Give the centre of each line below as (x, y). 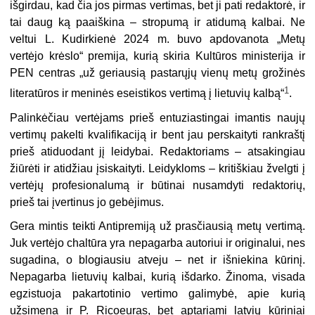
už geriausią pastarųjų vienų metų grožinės (194, 73)
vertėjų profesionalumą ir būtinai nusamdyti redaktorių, (157, 185)
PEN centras (45, 73)
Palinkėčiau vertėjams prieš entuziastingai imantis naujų (157, 117)
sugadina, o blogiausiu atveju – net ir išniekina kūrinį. (157, 259)
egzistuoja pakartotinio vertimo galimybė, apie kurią (157, 293)
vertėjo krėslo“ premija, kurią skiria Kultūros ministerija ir (157, 56)
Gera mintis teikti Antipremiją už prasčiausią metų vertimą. (157, 226)
